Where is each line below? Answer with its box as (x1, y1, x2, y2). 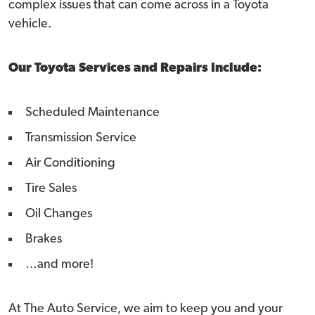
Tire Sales (25, 182, 77, 195)
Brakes (25, 233, 62, 246)
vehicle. (8, 18, 51, 31)
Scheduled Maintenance (25, 106, 160, 120)
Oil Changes (25, 207, 92, 221)
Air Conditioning (25, 157, 115, 170)
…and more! (25, 258, 94, 271)
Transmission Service (25, 131, 136, 145)
